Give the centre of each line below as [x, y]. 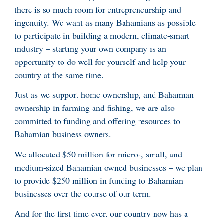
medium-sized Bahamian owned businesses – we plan [108, 167]
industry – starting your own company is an [90, 48]
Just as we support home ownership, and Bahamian [104, 95]
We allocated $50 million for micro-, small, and [98, 154]
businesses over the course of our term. [84, 193]
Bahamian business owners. [63, 134]
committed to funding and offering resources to [97, 121]
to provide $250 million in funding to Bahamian [99, 180]
